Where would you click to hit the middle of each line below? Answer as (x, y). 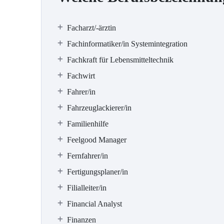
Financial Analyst (94, 204)
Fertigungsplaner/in (97, 172)
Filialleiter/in (87, 188)
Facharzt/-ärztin (91, 28)
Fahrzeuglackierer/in (99, 108)
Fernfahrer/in (87, 156)
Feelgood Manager (97, 140)
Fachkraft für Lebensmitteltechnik (120, 60)
